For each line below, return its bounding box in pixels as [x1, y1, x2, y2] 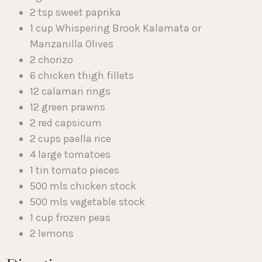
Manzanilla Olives [30, 37, 114, 51]
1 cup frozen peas [30, 211, 111, 225]
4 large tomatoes [30, 148, 111, 161]
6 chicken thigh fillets [30, 69, 135, 82]
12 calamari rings [30, 85, 111, 98]
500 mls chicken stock [30, 180, 137, 193]
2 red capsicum [30, 116, 102, 130]
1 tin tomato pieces [30, 164, 120, 177]
